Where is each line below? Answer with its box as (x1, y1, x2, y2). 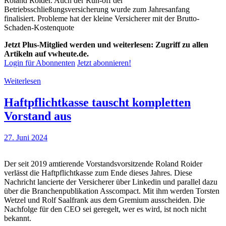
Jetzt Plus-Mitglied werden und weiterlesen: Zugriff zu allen (4, 40, 208, 49)
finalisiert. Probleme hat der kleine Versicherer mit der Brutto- (4, 14, 199, 23)
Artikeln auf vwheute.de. (4, 49, 89, 59)
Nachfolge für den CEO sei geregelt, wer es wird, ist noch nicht (4, 204, 206, 213)
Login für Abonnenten (4, 59, 75, 68)
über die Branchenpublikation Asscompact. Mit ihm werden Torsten (4, 186, 219, 195)
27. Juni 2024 (4, 133, 47, 142)
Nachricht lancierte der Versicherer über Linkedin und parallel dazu (4, 177, 217, 186)
